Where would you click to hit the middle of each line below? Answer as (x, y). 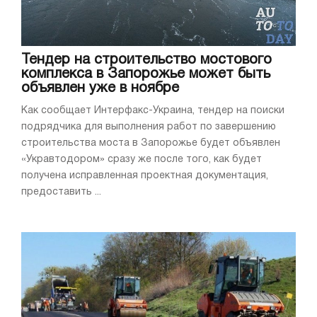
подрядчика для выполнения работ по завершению (149, 127)
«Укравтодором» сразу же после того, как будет (142, 159)
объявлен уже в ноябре (100, 88)
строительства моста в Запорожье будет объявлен (151, 143)
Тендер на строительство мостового (146, 60)
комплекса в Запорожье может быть (146, 74)
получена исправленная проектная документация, (145, 175)
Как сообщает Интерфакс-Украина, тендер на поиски (153, 110)
